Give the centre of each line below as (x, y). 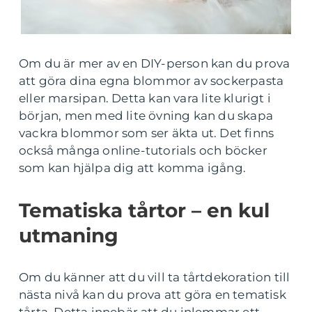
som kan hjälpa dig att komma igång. (133, 168)
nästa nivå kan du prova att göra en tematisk (153, 295)
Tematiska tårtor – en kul (144, 210)
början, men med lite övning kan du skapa (146, 116)
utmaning (69, 235)
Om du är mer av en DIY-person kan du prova (155, 63)
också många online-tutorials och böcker (143, 150)
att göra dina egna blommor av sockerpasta (151, 81)
